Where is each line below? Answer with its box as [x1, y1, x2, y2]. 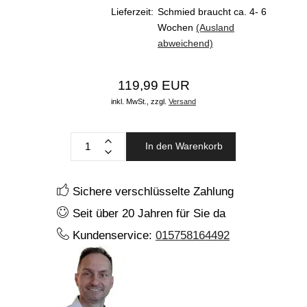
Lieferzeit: [111, 5, 153, 17]
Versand [169, 97, 196, 106]
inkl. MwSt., [111, 97, 149, 106]
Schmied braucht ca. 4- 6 [158, 5, 267, 17]
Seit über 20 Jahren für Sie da [69, 206, 225, 220]
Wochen [158, 21, 193, 33]
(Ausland [196, 21, 234, 33]
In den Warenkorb [145, 140, 223, 152]
